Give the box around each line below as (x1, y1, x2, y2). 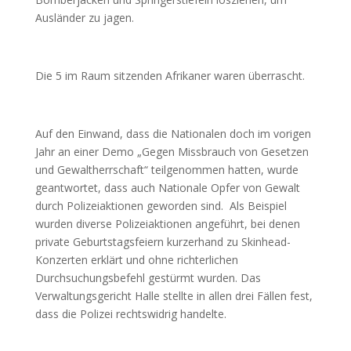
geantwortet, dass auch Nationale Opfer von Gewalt (34, 180, 300, 195)
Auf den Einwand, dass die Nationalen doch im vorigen (34, 126, 311, 141)
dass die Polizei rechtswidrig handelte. (34, 306, 226, 321)
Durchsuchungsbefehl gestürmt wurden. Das (34, 270, 261, 285)
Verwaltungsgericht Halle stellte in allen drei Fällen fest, (34, 288, 313, 303)
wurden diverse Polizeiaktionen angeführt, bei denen (34, 216, 300, 231)
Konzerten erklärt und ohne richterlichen (34, 252, 238, 267)
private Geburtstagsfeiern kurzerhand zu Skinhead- (34, 234, 291, 249)
